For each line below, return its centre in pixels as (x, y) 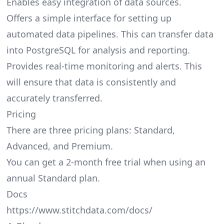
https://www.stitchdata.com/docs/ (79, 210)
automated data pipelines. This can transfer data (110, 34)
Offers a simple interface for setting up (89, 18)
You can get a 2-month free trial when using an (106, 162)
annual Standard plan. (53, 178)
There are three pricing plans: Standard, (90, 130)
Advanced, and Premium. (59, 146)
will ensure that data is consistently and (91, 82)
